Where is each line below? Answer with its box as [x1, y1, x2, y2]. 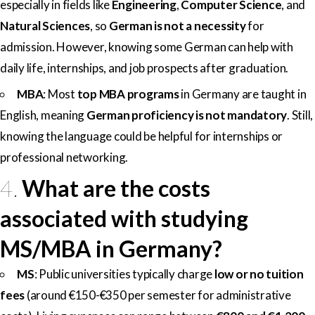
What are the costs [22, 174, 211, 202]
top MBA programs [77, 86, 179, 101]
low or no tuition [214, 266, 304, 281]
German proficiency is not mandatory [86, 107, 287, 122]
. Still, [287, 107, 313, 122]
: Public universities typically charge [34, 266, 214, 281]
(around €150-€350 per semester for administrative [25, 287, 291, 302]
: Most [43, 86, 77, 101]
